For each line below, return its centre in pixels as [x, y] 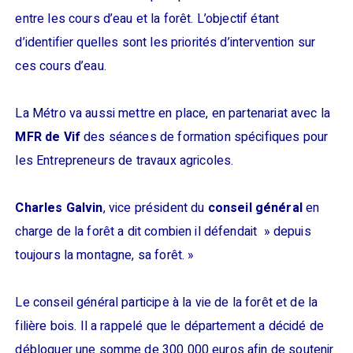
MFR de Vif [48, 137]
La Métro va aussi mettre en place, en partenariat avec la [173, 113]
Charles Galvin [59, 208]
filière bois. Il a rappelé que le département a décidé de [170, 326]
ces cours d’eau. [61, 66]
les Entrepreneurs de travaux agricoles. [124, 161]
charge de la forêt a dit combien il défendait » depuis [163, 232]
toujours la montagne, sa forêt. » [105, 255]
